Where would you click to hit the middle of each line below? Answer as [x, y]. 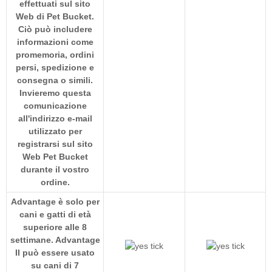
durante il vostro [55, 169]
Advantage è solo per [55, 201]
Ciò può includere [55, 29]
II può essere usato [55, 252]
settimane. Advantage [55, 240]
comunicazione [55, 105]
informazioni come [55, 42]
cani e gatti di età [55, 214]
